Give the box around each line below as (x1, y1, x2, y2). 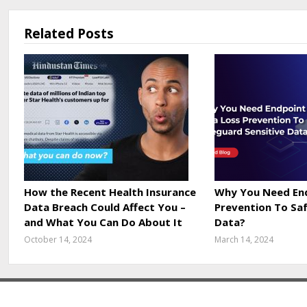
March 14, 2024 (214, 233, 273, 245)
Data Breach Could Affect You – (23, 199, 186, 214)
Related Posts (23, 24, 114, 42)
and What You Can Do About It (23, 214, 182, 229)
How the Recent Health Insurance (23, 184, 196, 199)
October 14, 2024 (23, 233, 92, 245)
